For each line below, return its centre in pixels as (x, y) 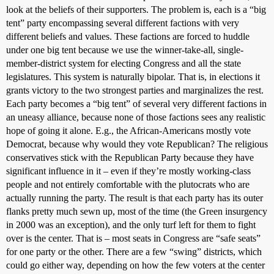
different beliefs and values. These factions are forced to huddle (128, 36)
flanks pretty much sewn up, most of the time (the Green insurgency (137, 211)
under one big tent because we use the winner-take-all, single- (125, 50)
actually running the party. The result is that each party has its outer (135, 198)
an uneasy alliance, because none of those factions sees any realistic (136, 117)
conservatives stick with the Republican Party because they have (130, 157)
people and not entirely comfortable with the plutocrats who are (128, 184)
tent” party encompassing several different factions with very (123, 23)
